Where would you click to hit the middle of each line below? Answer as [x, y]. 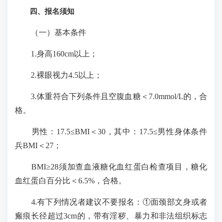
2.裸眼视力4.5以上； [58, 75]
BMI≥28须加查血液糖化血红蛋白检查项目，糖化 [111, 167]
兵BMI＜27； [38, 145]
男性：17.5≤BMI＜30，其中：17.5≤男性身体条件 [111, 132]
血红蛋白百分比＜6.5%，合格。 [71, 181]
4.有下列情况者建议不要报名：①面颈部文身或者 [111, 202]
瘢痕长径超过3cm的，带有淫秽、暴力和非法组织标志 [111, 216]
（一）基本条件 [51, 32]
